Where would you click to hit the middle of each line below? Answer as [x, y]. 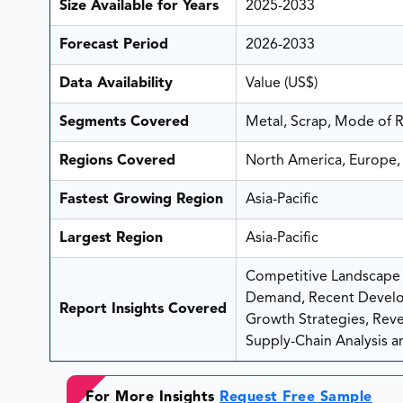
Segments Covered [124, 123]
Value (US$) [283, 84]
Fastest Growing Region [141, 200]
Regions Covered [117, 161]
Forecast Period [113, 45]
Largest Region [111, 239]
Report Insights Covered [143, 310]
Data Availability [116, 84]
